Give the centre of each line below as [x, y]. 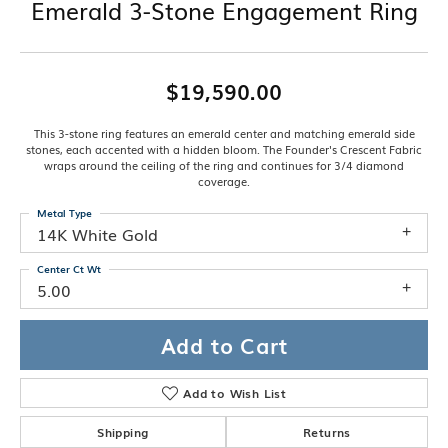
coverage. [224, 181]
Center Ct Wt [69, 269]
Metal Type [64, 213]
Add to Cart [224, 344]
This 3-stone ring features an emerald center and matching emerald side [224, 133]
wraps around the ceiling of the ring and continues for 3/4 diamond [224, 165]
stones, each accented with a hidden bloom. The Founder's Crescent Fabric [224, 149]
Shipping [123, 431]
